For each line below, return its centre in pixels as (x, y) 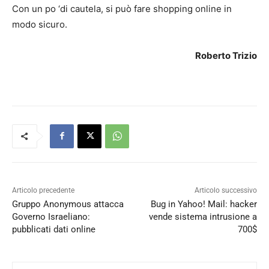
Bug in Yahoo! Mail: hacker (204, 204)
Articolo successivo (225, 190)
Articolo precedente (43, 190)
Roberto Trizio (226, 55)
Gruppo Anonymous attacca (68, 204)
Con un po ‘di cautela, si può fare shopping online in (122, 8)
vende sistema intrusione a (203, 216)
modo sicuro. (40, 24)
